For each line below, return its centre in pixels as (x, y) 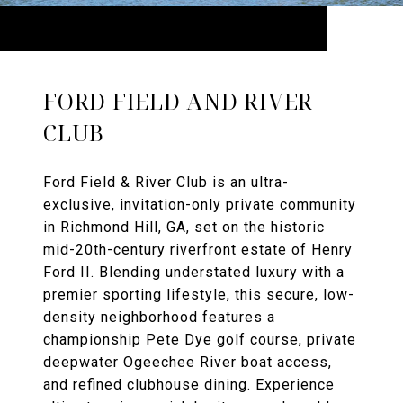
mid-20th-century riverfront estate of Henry (198, 250)
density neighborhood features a (159, 318)
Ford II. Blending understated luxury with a (194, 273)
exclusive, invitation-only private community (200, 205)
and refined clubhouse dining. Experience (189, 385)
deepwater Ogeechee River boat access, (188, 363)
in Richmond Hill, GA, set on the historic (184, 228)
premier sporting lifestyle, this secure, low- (199, 295)
